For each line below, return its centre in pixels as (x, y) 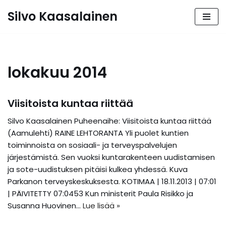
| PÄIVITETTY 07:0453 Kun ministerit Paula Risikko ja (100, 193)
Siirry (16, 27)
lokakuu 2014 (57, 73)
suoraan (23, 39)
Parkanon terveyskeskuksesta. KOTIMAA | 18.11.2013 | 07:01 (112, 181)
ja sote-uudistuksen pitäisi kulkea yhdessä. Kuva (98, 169)
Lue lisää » (101, 206)
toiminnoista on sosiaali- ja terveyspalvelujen (92, 145)
